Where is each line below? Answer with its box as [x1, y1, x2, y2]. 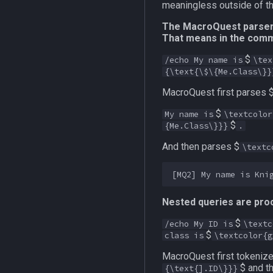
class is [165, 230, 204, 241]
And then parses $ [162, 141, 239, 152]
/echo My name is [165, 55, 243, 65]
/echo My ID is [165, 219, 233, 229]
